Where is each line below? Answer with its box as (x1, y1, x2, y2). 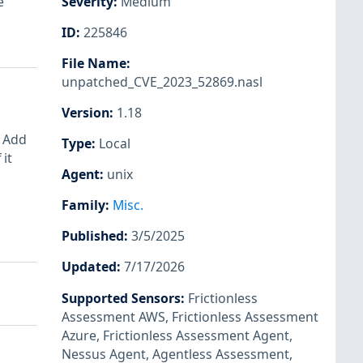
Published (62, 227, 124, 246)
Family (62, 196, 105, 215)
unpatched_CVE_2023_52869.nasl (62, 72, 263, 91)
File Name (62, 53, 126, 72)
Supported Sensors (62, 288, 181, 307)
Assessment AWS (62, 307, 165, 326)
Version (62, 103, 109, 122)
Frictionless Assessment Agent (103, 326, 289, 344)
